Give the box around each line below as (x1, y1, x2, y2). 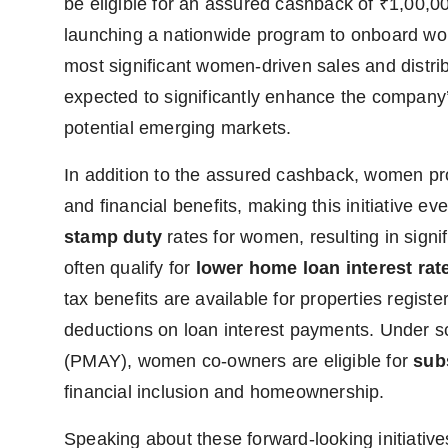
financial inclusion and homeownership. (64, 382, 385, 403)
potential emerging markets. (64, 118, 292, 139)
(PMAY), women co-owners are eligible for (64, 351, 414, 372)
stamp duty (64, 227, 162, 248)
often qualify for (64, 258, 196, 279)
